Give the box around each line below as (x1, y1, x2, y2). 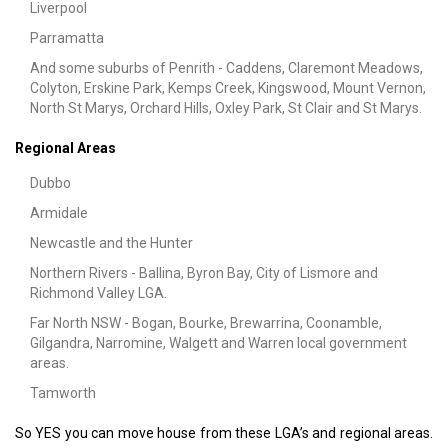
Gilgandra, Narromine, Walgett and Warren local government (30, 334, 407, 351)
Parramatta (30, 29, 104, 46)
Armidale (30, 204, 88, 221)
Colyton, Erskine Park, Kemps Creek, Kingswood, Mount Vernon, (30, 79, 426, 96)
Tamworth (30, 384, 96, 401)
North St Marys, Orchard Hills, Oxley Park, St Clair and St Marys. (30, 99, 422, 116)
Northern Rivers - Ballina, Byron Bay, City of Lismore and (30, 264, 378, 281)
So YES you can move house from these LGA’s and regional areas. (15, 424, 433, 441)
